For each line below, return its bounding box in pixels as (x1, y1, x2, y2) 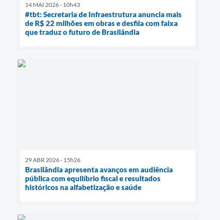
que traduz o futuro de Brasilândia (25, 27, 139, 37)
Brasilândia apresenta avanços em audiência (25, 165, 173, 174)
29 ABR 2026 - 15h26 (25, 156, 81, 164)
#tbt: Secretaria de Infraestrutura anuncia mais (25, 10, 182, 19)
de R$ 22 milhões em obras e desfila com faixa (25, 19, 178, 28)
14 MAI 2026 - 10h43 (25, 1, 80, 9)
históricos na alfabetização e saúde (25, 183, 141, 192)
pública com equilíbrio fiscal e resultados (25, 174, 161, 183)
